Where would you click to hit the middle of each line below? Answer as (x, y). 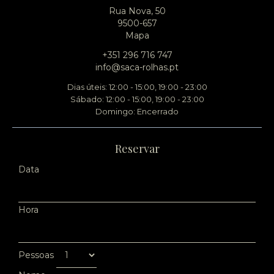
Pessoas (37, 255)
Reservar (137, 149)
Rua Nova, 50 (137, 11)
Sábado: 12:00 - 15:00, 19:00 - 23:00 (137, 99)
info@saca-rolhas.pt (137, 67)
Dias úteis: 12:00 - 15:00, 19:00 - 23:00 (137, 87)
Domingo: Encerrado (137, 111)
